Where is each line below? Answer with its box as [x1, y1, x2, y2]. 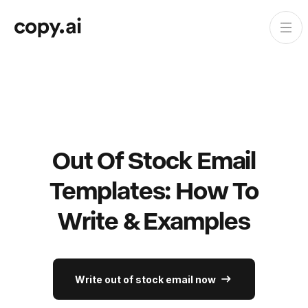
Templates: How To [49, 175, 258, 204]
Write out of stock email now [75, 273, 216, 285]
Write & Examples [58, 205, 250, 234]
